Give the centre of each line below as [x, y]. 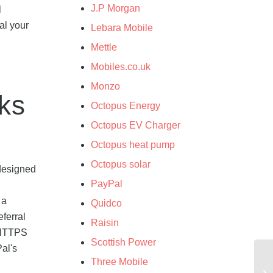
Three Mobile [119, 261]
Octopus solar [120, 164]
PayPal [106, 183]
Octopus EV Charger [135, 125]
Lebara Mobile [122, 27]
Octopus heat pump [133, 144]
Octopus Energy [125, 105]
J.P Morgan [115, 8]
